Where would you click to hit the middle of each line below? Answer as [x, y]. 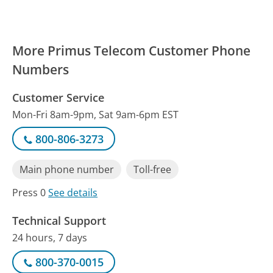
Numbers [41, 70]
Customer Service [58, 98]
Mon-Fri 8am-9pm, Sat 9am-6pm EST [96, 115]
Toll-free [153, 169]
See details [73, 193]
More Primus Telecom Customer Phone [132, 51]
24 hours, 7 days [50, 238]
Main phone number [67, 169]
